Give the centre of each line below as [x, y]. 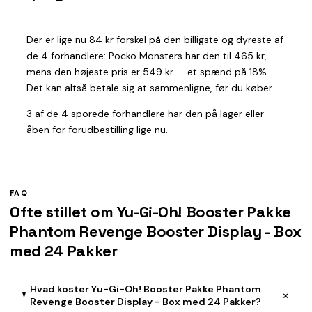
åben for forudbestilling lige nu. [97, 129]
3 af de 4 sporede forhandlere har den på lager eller [145, 113]
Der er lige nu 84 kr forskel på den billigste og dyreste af [155, 39]
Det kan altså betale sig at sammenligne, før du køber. [150, 87]
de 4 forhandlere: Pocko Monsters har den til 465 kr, [147, 55]
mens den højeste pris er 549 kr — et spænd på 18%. [148, 71]
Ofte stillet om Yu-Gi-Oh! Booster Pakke [150, 211]
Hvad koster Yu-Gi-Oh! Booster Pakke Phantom [145, 289]
